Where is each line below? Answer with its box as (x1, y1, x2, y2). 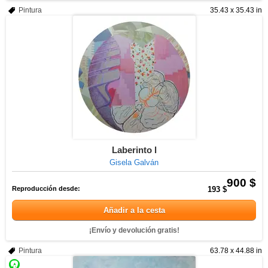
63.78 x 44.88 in (210, 246, 262, 255)
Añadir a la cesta (103, 206, 165, 215)
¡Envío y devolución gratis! (89, 226, 179, 234)
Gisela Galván (109, 158, 159, 167)
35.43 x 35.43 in (210, 6, 262, 14)
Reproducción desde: (12, 185, 80, 192)
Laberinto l (111, 145, 157, 155)
